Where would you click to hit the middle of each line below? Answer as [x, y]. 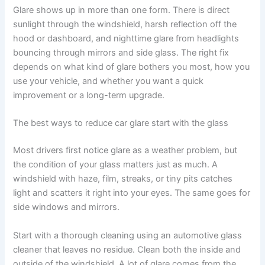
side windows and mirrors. [67, 207]
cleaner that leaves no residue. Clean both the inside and [127, 249]
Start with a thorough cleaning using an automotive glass [128, 235]
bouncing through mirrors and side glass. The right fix [121, 52]
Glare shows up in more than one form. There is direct [122, 10]
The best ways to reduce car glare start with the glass [121, 123]
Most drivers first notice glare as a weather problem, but [125, 151]
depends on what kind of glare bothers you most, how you [132, 67]
